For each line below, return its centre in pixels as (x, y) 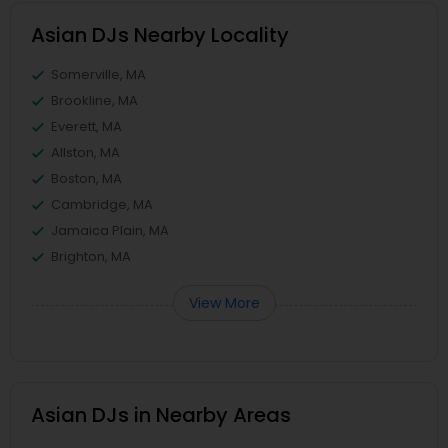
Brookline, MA (94, 101)
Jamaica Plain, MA (110, 231)
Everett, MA (86, 127)
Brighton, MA (91, 257)
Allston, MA (85, 153)
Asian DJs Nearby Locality (160, 35)
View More (224, 303)
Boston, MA (86, 179)
